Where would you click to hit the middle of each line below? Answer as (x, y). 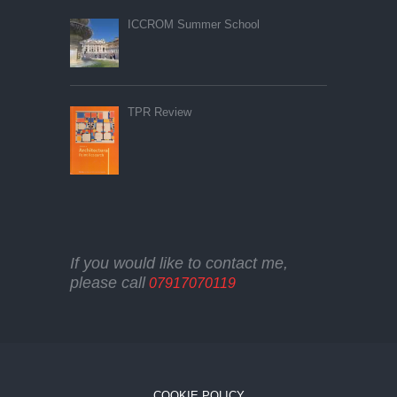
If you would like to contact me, (179, 264)
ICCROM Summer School (193, 25)
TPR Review (159, 113)
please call (108, 283)
